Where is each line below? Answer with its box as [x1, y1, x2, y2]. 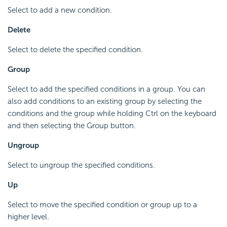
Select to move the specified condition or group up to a [8, 200, 197, 209]
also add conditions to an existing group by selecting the [8, 96, 202, 106]
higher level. [8, 212, 49, 221]
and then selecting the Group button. [8, 121, 136, 130]
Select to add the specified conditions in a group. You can [8, 84, 205, 94]
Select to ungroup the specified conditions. [8, 160, 155, 170]
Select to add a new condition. [8, 5, 112, 15]
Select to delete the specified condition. [8, 45, 143, 54]
